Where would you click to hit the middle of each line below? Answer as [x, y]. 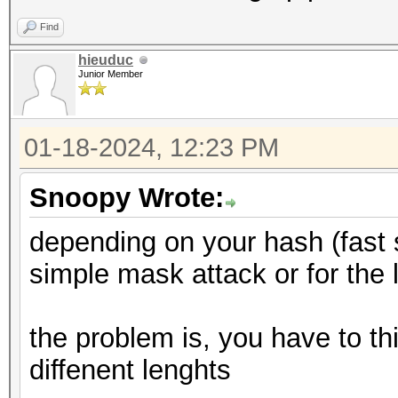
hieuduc [106, 60]
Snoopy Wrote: [127, 198]
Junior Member [111, 74]
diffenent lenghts [130, 370]
